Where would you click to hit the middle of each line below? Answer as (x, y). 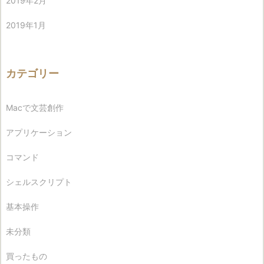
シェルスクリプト (39, 181)
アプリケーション (39, 132)
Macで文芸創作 (35, 107)
